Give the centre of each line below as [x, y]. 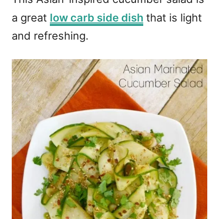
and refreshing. [50, 36]
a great [31, 18]
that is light [173, 18]
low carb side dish [97, 18]
